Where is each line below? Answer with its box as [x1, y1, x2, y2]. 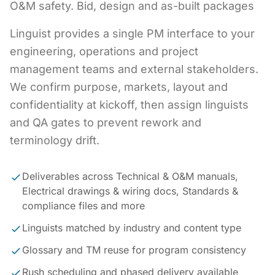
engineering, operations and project [10, 45, 198, 58]
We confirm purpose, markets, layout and [10, 80, 228, 93]
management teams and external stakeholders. [10, 63, 258, 76]
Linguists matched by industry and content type [22, 222, 241, 234]
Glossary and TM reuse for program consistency [22, 244, 246, 256]
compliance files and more [22, 199, 145, 212]
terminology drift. [10, 134, 99, 147]
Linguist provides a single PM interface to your [10, 27, 255, 40]
